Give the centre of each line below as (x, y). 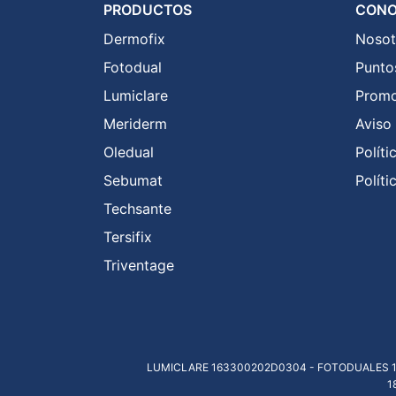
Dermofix (134, 38)
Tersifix (128, 236)
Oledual (129, 152)
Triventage (139, 265)
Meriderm (135, 123)
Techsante (137, 208)
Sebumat (133, 180)
